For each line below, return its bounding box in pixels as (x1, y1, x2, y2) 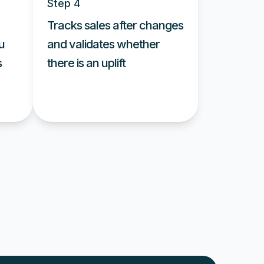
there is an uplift (47, 56, 126, 71)
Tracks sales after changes (47, 18, 183, 33)
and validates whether (47, 37, 160, 52)
